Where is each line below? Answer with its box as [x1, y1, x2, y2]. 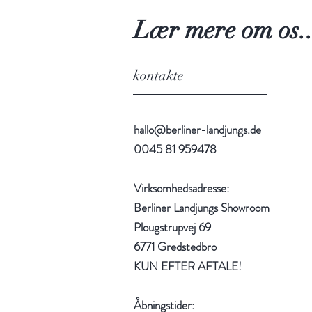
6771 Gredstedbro [134, 238, 217, 256]
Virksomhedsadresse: [134, 180, 229, 197]
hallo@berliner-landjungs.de [134, 121, 261, 139]
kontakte [133, 67, 184, 85]
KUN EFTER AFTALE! [134, 258, 242, 275]
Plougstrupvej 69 [134, 219, 211, 236]
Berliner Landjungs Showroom [134, 199, 270, 217]
